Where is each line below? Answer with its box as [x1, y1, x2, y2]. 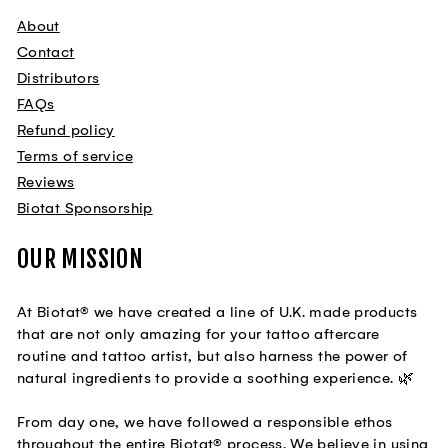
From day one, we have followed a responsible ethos [17, 413, 393, 432]
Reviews [17, 173, 75, 192]
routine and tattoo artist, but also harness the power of [17, 347, 408, 366]
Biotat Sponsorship [17, 199, 153, 218]
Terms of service [17, 147, 133, 166]
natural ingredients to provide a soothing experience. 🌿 [17, 369, 415, 388]
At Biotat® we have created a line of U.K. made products [17, 303, 418, 322]
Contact [17, 43, 75, 62]
